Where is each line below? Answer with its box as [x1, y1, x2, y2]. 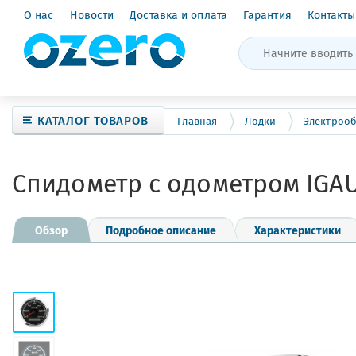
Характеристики [254, 221, 341, 238]
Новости [69, 7, 114, 23]
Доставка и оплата [130, 7, 227, 23]
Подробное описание [106, 221, 216, 238]
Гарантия [242, 7, 292, 23]
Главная [177, 114, 218, 129]
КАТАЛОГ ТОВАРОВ [37, 110, 149, 129]
